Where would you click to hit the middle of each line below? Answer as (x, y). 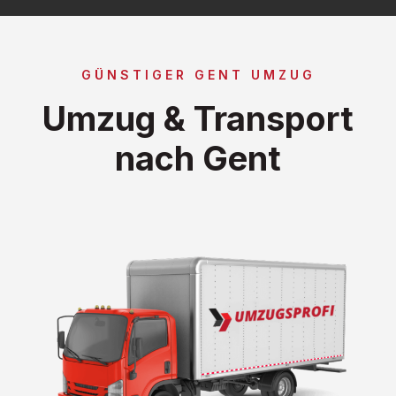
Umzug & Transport (198, 118)
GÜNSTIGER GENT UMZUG (198, 74)
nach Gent (198, 158)
